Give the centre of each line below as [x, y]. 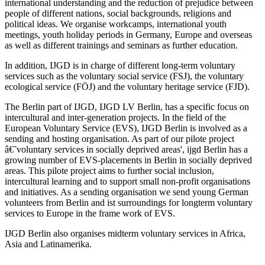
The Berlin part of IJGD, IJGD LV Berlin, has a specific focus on [127, 106]
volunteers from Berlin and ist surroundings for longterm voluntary [129, 202]
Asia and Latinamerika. [48, 244]
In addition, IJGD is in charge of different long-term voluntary [120, 65]
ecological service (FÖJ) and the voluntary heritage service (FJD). [127, 86]
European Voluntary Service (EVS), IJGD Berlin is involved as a [126, 128]
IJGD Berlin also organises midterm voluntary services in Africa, [125, 233]
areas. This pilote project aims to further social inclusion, [109, 170]
